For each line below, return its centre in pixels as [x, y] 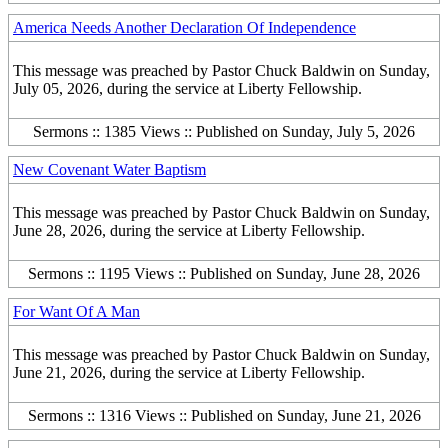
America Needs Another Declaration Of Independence [184, 27]
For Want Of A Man [76, 311]
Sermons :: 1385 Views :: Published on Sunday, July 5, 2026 [224, 131]
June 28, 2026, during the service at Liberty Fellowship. [189, 230]
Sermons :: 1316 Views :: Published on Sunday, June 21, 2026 [224, 415]
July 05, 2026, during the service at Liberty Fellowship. [187, 88]
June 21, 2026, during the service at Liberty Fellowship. [189, 372]
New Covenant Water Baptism [109, 169]
